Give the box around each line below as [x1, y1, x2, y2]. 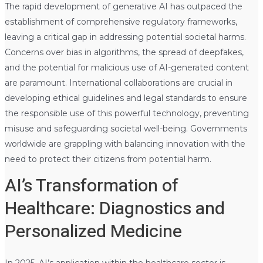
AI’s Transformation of [4, 173, 178, 199]
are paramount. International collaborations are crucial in [4, 77, 232, 88]
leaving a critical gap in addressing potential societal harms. [4, 31, 246, 42]
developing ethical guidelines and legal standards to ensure [4, 92, 247, 103]
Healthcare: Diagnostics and [4, 195, 225, 222]
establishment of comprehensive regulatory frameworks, [4, 16, 237, 27]
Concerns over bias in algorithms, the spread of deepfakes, [4, 46, 244, 58]
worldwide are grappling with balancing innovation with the [4, 138, 245, 149]
